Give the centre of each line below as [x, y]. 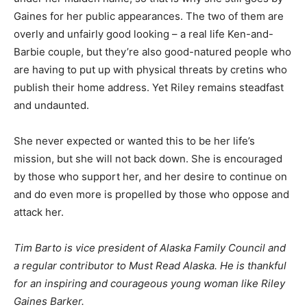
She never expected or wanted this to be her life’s [134, 141]
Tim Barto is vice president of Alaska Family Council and [150, 248]
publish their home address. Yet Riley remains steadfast [149, 87]
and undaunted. [53, 105]
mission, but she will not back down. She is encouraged [148, 159]
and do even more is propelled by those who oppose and [151, 194]
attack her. [40, 212]
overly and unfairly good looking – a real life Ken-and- [144, 34]
